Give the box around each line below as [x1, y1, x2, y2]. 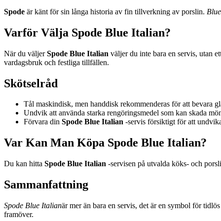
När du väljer [4, 49, 47, 58]
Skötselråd [4, 76, 58, 90]
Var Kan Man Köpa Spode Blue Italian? [4, 136, 207, 149]
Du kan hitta [4, 159, 44, 168]
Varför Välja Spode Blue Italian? [4, 26, 171, 39]
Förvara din [24, 117, 62, 126]
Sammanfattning [4, 178, 88, 191]
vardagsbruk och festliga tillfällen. [4, 58, 109, 67]
